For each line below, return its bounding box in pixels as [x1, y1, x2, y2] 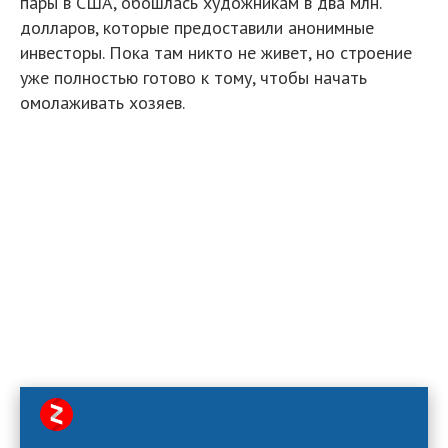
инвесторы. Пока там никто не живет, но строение [20, 41, 412, 64]
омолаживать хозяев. [20, 91, 185, 114]
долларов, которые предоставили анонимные [20, 16, 374, 39]
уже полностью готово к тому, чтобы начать [20, 66, 367, 89]
